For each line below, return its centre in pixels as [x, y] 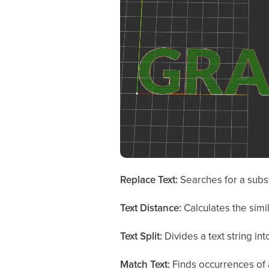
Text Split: [142, 236]
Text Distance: [152, 207]
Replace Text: [150, 179]
